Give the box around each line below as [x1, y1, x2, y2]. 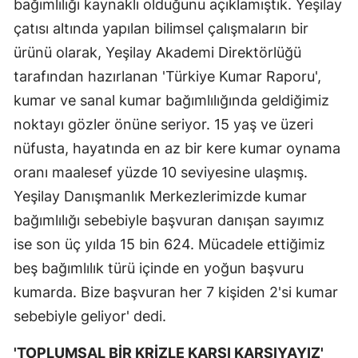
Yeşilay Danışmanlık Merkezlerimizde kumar [14, 188, 307, 205]
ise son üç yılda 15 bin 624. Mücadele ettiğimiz [14, 236, 325, 253]
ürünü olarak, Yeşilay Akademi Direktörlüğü [14, 44, 301, 62]
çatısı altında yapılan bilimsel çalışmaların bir [14, 20, 308, 38]
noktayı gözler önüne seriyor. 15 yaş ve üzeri [14, 116, 313, 133]
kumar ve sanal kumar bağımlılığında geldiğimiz [14, 92, 329, 109]
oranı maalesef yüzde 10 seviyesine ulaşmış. [14, 164, 308, 181]
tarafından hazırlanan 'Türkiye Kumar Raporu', [14, 68, 321, 86]
